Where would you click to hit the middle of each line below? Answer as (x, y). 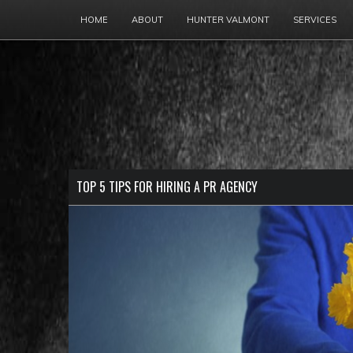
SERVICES (315, 20)
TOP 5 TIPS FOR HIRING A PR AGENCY (167, 187)
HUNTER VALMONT (228, 20)
